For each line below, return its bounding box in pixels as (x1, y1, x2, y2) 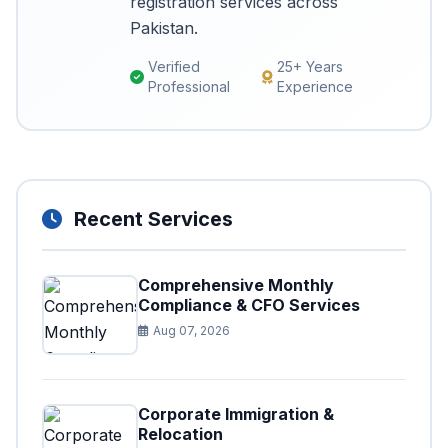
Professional (148, 78, 230, 95)
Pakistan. (130, 18, 198, 38)
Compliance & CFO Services (138, 295, 360, 315)
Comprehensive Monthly (138, 275, 334, 295)
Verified (148, 58, 200, 75)
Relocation (138, 424, 223, 444)
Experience (276, 78, 353, 95)
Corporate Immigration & (138, 404, 334, 424)
